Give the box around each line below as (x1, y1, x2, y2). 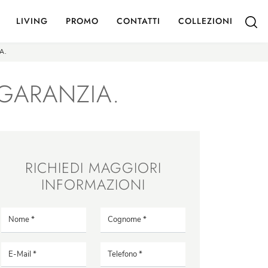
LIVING (16, 15, 48, 27)
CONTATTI (117, 15, 160, 27)
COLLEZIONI (178, 15, 233, 27)
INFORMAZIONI (41, 174, 145, 195)
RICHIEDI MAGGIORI (25, 157, 162, 178)
